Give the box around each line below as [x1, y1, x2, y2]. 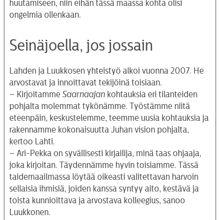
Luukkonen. [9, 207, 51, 217]
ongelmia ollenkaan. [9, 10, 85, 19]
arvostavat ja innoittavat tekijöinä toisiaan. [9, 78, 162, 87]
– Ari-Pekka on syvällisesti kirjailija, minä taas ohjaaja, [9, 148, 201, 158]
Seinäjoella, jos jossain [9, 37, 153, 54]
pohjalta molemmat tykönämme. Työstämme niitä [9, 101, 190, 110]
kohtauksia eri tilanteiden [105, 89, 197, 99]
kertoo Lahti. [9, 137, 55, 146]
